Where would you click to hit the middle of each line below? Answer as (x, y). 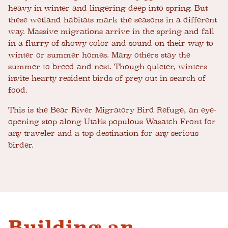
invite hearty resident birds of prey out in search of (107, 79)
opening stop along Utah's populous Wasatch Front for (112, 122)
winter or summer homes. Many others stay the (99, 55)
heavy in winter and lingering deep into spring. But (108, 8)
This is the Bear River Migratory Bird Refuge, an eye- (112, 110)
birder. (21, 145)
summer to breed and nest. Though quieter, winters (108, 67)
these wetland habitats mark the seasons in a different (112, 20)
